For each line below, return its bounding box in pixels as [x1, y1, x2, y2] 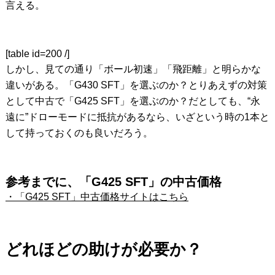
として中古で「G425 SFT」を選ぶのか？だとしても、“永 [5, 95, 260, 106]
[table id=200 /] [5, 48, 69, 59]
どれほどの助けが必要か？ [5, 239, 202, 258]
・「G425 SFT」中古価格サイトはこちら [5, 191, 188, 202]
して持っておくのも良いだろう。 [5, 127, 153, 138]
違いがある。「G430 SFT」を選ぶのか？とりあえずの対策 [5, 79, 267, 90]
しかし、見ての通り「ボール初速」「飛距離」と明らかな [5, 63, 261, 74]
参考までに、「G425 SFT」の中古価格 [5, 174, 222, 188]
